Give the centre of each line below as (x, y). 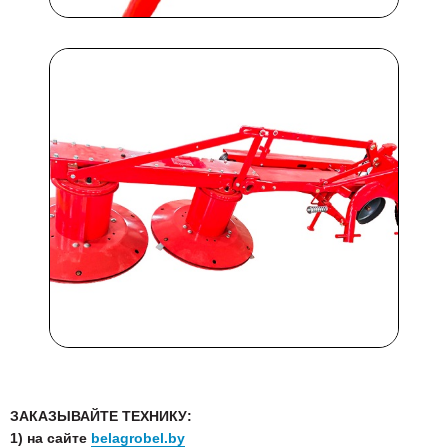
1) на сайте (50, 437)
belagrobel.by (138, 437)
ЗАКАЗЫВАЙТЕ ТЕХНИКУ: (101, 415)
